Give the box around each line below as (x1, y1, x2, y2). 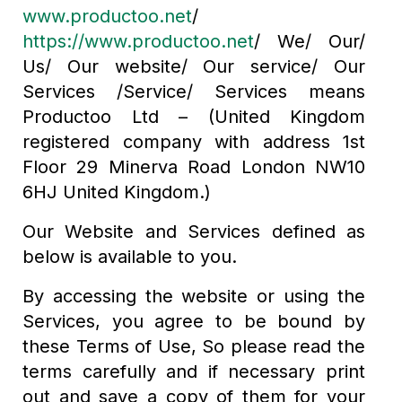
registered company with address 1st (22, 131, 365, 153)
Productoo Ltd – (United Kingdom (22, 106, 365, 127)
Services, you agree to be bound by (22, 310, 365, 332)
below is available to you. (22, 246, 237, 267)
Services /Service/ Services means (22, 81, 365, 102)
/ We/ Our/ (254, 31, 365, 52)
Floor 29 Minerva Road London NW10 (22, 156, 365, 178)
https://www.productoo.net (22, 31, 254, 52)
